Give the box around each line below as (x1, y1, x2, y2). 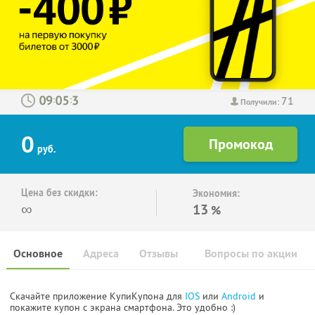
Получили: (240, 96, 281, 108)
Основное (13, 246, 63, 262)
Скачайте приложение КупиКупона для (10, 290, 185, 303)
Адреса (83, 246, 119, 262)
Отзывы (139, 246, 178, 262)
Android (221, 290, 259, 303)
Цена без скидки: (21, 186, 98, 200)
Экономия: (193, 187, 240, 200)
